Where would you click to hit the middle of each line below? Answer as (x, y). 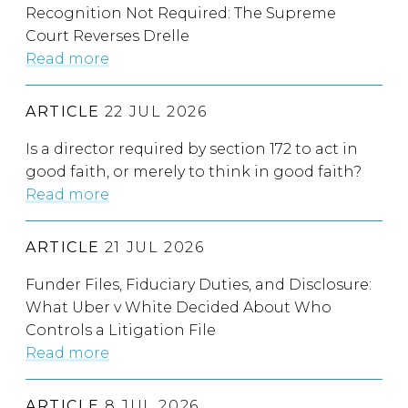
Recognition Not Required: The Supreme (181, 13)
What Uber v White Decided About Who (178, 307)
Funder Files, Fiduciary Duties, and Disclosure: (199, 284)
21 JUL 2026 (152, 247)
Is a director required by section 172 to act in (192, 148)
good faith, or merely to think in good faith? (194, 171)
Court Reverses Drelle (107, 36)
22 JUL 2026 (153, 111)
